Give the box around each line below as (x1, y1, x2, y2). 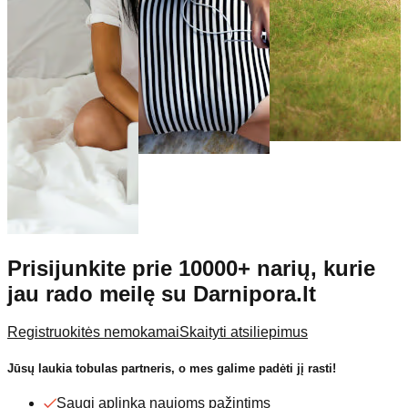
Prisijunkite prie (7, 255, 172, 280)
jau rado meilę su (7, 280, 187, 306)
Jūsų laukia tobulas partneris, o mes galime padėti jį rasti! (7, 361, 336, 375)
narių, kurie (257, 255, 375, 280)
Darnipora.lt (193, 280, 316, 306)
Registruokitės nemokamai (7, 324, 179, 341)
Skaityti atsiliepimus (179, 324, 308, 341)
